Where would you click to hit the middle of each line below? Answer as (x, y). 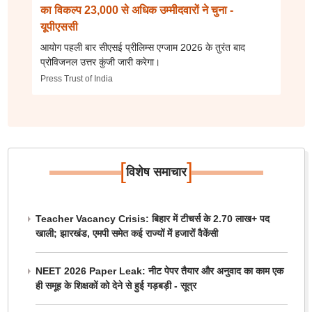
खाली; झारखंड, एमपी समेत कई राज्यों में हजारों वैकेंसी (126, 233)
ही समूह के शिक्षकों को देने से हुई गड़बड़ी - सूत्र (116, 286)
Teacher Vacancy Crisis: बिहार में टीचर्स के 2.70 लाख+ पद (152, 219)
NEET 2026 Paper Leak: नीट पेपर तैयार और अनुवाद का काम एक (159, 271)
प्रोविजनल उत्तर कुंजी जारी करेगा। (100, 62)
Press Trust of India (76, 79)
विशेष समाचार (156, 172)
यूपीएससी (59, 27)
